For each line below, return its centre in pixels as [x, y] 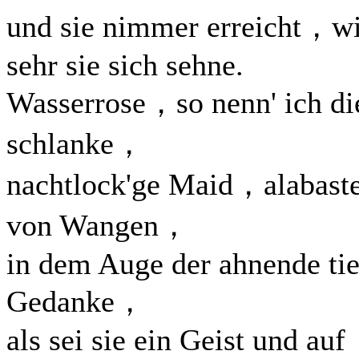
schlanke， [75, 143]
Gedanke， [76, 301]
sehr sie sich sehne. [125, 65]
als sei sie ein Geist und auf [176, 340]
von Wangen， [98, 225]
